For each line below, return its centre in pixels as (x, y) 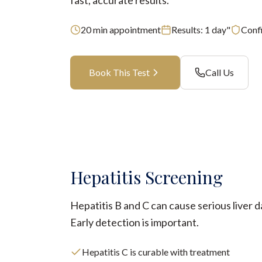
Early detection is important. (135, 222)
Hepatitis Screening (146, 177)
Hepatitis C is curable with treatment (156, 252)
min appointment (126, 30)
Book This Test (119, 72)
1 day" (218, 30)
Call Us (220, 72)
